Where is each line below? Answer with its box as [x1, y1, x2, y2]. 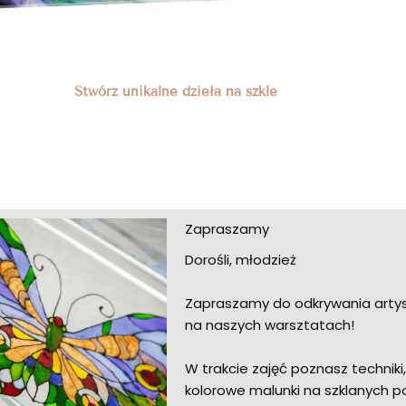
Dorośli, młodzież [185, 250, 296, 270]
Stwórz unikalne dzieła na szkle [74, 82, 277, 100]
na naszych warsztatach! [185, 315, 358, 335]
